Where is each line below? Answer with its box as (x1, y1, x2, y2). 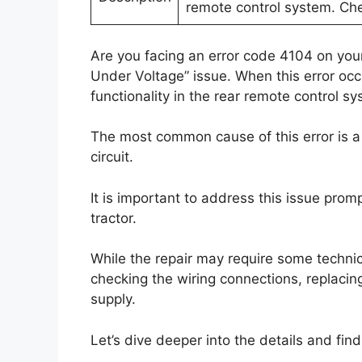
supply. (90, 291, 136, 307)
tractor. (90, 209, 137, 226)
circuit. (90, 149, 133, 165)
